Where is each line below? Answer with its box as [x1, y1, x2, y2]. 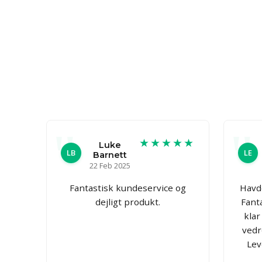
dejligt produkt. [95, 195, 160, 208]
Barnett [93, 149, 127, 160]
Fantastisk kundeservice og [69, 181, 186, 194]
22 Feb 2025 [89, 160, 131, 171]
